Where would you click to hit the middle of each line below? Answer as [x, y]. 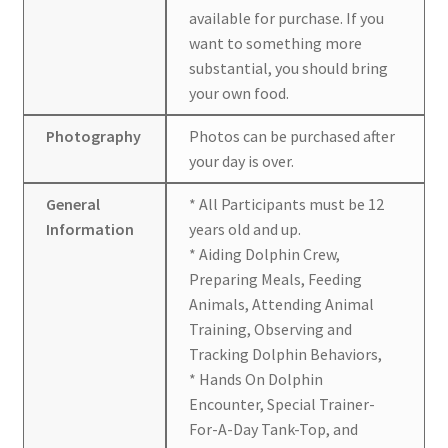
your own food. [239, 92]
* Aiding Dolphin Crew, [265, 253]
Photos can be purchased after [292, 135]
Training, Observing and [271, 328]
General [73, 203]
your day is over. [242, 160]
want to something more [276, 42]
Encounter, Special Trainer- [282, 403]
